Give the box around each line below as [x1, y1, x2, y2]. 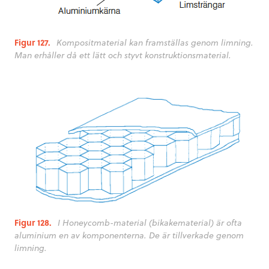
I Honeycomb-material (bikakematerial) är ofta [58, 216, 242, 229]
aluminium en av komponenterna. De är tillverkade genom [14, 229, 244, 242]
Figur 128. [14, 216, 52, 229]
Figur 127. [14, 35, 50, 49]
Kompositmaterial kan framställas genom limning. [56, 35, 253, 49]
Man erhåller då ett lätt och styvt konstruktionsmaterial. [14, 48, 231, 61]
